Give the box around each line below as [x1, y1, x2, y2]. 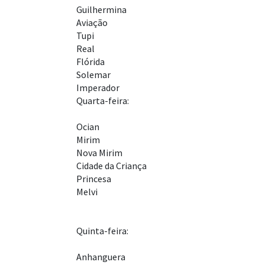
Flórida [76, 56, 105, 68]
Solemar [76, 69, 111, 81]
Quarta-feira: [76, 95, 129, 107]
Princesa [76, 173, 111, 185]
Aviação [76, 17, 108, 29]
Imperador [76, 82, 119, 94]
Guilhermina [76, 4, 127, 16]
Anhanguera [76, 251, 125, 263]
